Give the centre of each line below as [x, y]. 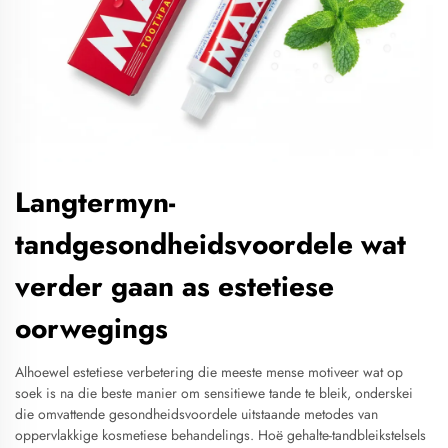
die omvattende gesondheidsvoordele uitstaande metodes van [196, 414]
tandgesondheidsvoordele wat [210, 244]
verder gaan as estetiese [174, 286]
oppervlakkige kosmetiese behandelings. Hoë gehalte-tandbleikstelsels [220, 435]
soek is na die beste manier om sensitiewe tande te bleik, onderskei [214, 393]
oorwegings [91, 328]
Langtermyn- [95, 202]
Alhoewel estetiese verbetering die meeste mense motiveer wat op [209, 372]
